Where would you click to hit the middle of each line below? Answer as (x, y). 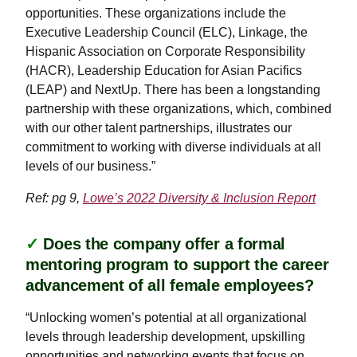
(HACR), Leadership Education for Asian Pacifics (164, 70)
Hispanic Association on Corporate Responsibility (165, 51)
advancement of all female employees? (170, 285)
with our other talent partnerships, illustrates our (159, 127)
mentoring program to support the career (177, 264)
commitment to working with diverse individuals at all (173, 147)
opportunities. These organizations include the (156, 13)
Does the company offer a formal (165, 243)
